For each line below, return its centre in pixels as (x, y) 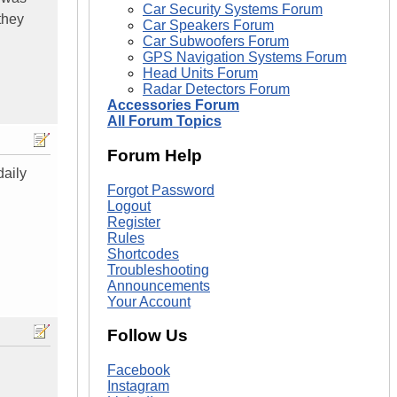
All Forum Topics (164, 121)
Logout (129, 206)
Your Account (149, 301)
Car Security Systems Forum (233, 10)
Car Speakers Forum (208, 26)
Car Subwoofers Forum (216, 42)
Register (134, 222)
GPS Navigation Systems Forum (245, 58)
